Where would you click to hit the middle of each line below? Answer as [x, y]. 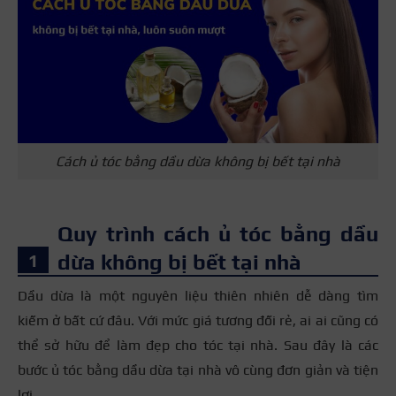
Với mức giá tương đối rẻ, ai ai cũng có [259, 321]
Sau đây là [318, 346]
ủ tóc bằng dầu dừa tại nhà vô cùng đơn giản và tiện [213, 370]
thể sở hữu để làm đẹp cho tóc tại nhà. [148, 346]
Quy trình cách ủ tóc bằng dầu [218, 234]
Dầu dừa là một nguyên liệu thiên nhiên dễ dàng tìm [198, 296]
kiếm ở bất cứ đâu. [78, 321]
